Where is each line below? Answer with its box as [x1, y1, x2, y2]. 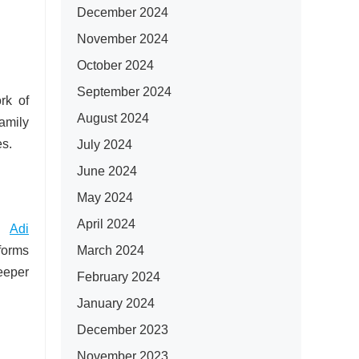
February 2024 [77, 270, 160, 284]
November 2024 [77, 32, 168, 46]
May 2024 [77, 191, 133, 204]
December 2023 [77, 323, 168, 337]
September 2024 [77, 85, 171, 99]
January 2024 [77, 296, 155, 310]
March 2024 [77, 244, 144, 257]
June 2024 [77, 164, 137, 178]
